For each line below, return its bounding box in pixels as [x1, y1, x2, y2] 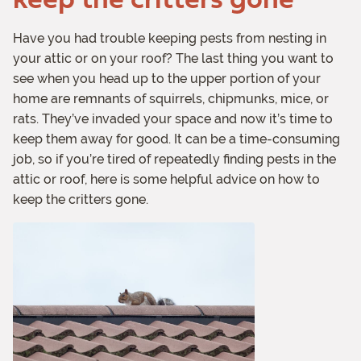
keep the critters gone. [13, 192, 148, 208]
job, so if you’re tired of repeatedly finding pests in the [13, 151, 336, 168]
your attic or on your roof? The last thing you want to [13, 51, 334, 67]
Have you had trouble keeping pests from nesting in [13, 31, 326, 47]
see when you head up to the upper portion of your [13, 71, 321, 87]
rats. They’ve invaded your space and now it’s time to [13, 111, 333, 127]
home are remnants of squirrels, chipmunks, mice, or [13, 91, 329, 107]
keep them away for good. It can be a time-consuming [13, 131, 340, 147]
